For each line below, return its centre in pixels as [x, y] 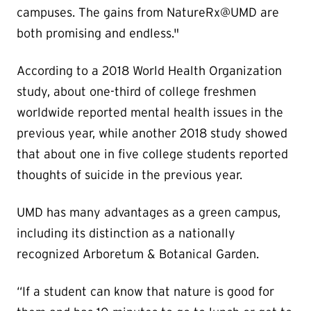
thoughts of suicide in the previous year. [133, 175]
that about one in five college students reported [152, 154]
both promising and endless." [98, 34]
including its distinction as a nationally [126, 234]
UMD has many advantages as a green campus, [149, 213]
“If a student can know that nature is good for [145, 292]
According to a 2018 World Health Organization [149, 71]
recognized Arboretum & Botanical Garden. [138, 254]
